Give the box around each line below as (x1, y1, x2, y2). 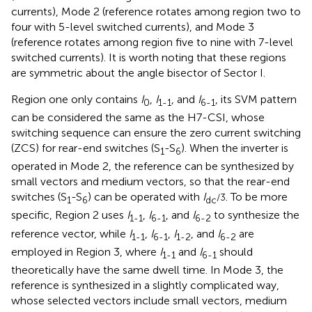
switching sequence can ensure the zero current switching (11, 126, 301, 140)
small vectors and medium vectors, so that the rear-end (11, 175, 290, 189)
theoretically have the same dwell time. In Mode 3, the (11, 263, 283, 277)
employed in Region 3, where (11, 244, 159, 258)
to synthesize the (211, 208, 299, 222)
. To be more (226, 190, 288, 204)
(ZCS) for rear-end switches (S (11, 141, 160, 155)
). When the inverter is (181, 141, 288, 155)
